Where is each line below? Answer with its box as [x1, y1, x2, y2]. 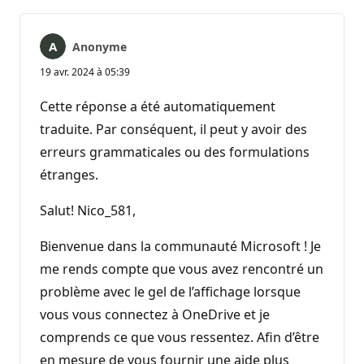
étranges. [40, 165, 98, 184]
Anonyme [72, 38, 127, 54]
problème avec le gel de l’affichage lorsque [40, 282, 301, 301]
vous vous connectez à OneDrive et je [40, 305, 270, 323]
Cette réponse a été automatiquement [40, 97, 275, 115]
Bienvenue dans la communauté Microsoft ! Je [40, 236, 321, 255]
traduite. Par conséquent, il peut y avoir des [40, 119, 307, 138]
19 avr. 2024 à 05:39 [40, 64, 130, 79]
